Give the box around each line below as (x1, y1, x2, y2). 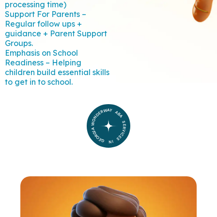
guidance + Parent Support (5, 29, 107, 38)
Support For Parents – (5, 9, 86, 19)
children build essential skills (5, 67, 109, 77)
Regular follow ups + (5, 19, 82, 29)
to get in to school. (5, 77, 73, 87)
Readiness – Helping (5, 58, 81, 67)
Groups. (5, 38, 33, 48)
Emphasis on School (5, 48, 78, 58)
